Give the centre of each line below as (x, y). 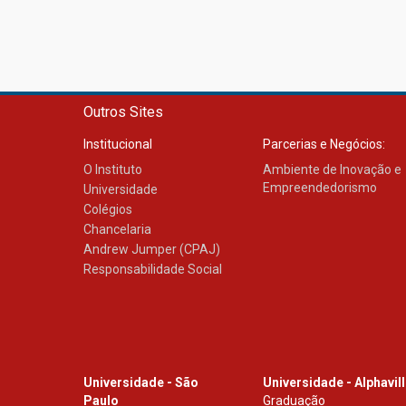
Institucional (118, 145)
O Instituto (113, 170)
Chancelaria (117, 230)
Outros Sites (123, 112)
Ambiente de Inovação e (333, 170)
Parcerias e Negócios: (324, 145)
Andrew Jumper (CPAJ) (152, 250)
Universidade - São (141, 383)
